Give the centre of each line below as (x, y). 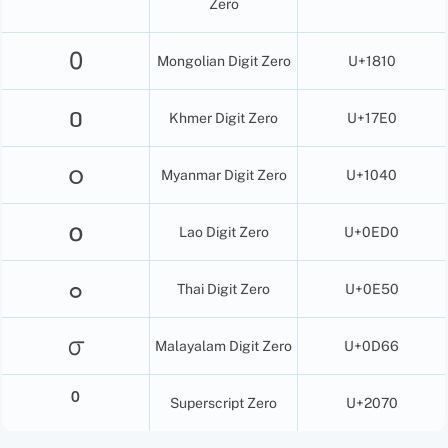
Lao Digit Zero (223, 231)
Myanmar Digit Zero (223, 174)
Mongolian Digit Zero (223, 60)
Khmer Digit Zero (224, 117)
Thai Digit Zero (224, 288)
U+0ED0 (372, 231)
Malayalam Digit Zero (224, 345)
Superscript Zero (224, 402)
